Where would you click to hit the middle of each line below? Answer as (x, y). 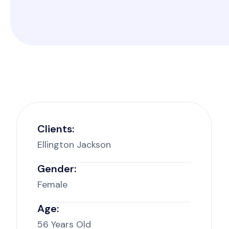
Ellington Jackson (74, 145)
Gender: (57, 169)
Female (52, 185)
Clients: (56, 129)
